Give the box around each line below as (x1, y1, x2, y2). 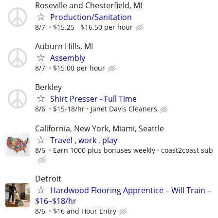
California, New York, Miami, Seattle (35, 123, 164, 134)
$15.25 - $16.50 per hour (53, 22, 133, 32)
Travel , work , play (50, 134, 117, 145)
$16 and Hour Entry (53, 206, 116, 216)
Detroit (35, 173, 61, 184)
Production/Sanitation (50, 12, 132, 23)
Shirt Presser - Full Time (50, 93, 137, 105)
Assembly (50, 53, 85, 64)
